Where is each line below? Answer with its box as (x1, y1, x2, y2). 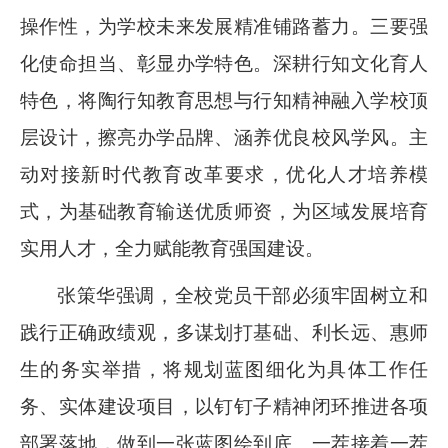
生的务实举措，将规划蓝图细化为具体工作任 (20, 359, 428, 380)
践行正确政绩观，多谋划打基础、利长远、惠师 (20, 322, 428, 343)
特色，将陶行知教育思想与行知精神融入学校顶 (20, 90, 428, 111)
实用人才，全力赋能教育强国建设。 (20, 238, 324, 259)
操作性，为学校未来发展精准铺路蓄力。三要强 (20, 16, 428, 37)
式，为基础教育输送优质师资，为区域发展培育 (20, 201, 428, 222)
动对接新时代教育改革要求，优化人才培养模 (20, 164, 428, 185)
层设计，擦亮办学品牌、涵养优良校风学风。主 (20, 127, 428, 148)
